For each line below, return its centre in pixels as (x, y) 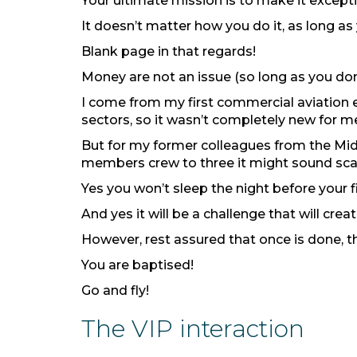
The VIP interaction (196, 329)
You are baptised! (139, 265)
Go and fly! (115, 290)
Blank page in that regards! (169, 51)
